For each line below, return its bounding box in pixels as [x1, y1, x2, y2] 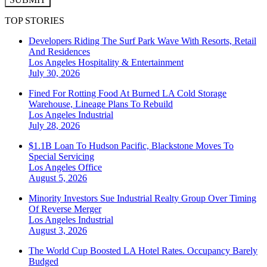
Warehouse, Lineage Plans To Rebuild [29, 98, 173, 109]
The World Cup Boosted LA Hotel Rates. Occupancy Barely [29, 245, 257, 256]
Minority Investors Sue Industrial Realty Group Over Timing [29, 193, 256, 203]
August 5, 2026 [29, 172, 87, 183]
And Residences [29, 46, 90, 57]
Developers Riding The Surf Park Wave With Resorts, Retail [29, 35, 256, 46]
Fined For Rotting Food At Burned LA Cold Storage [29, 88, 226, 98]
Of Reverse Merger [29, 203, 101, 214]
